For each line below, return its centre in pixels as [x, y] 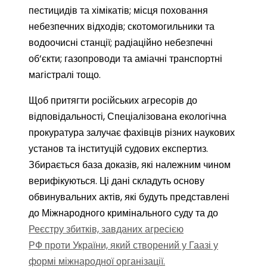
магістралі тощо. [65, 75]
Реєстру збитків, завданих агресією [106, 229]
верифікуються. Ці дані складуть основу [117, 181]
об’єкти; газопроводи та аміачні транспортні [125, 59]
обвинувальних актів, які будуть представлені [129, 197]
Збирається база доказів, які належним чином [130, 165]
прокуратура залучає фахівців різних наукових [132, 133]
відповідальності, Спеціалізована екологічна [128, 117]
